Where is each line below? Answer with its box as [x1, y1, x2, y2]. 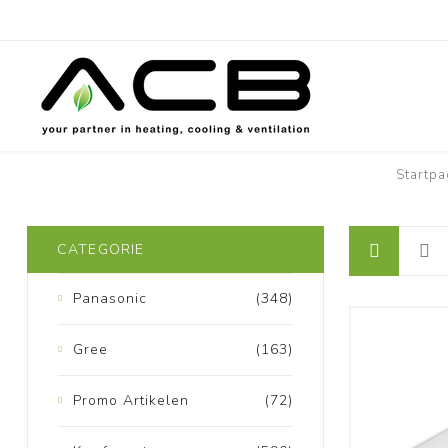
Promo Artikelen [72, 390, 189, 410]
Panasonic [72, 288, 147, 308]
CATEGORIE [56, 239, 145, 259]
